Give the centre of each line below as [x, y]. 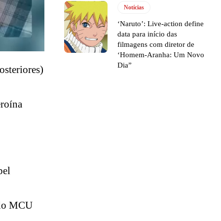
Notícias [134, 7]
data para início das [147, 34]
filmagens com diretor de [156, 44]
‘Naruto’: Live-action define [161, 23]
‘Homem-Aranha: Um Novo [161, 55]
